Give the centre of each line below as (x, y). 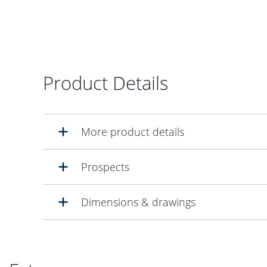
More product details (133, 131)
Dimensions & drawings (138, 202)
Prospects (105, 167)
